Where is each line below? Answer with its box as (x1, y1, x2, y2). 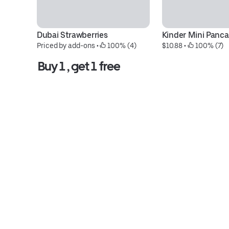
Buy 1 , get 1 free (38, 59, 120, 74)
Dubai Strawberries (37, 30, 108, 40)
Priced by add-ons (37, 41, 95, 50)
